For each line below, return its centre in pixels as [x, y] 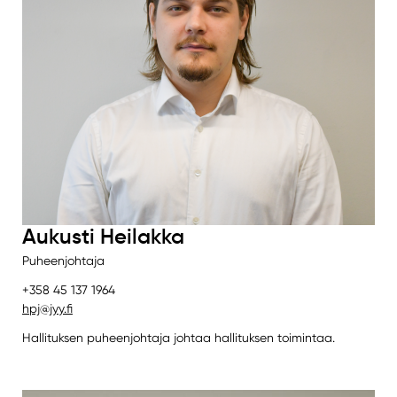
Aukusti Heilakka [103, 236]
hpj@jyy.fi [47, 308]
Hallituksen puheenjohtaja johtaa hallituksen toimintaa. [178, 337]
